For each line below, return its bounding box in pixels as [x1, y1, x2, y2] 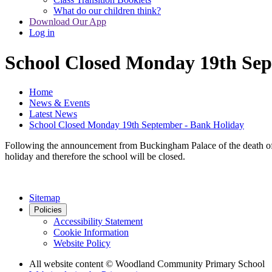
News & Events [29, 98, 90, 109]
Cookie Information [53, 227, 129, 238]
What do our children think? [53, 5, 161, 16]
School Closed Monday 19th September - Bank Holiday [29, 120, 244, 131]
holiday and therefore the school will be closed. [5, 151, 185, 162]
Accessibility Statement [53, 216, 143, 227]
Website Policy [53, 238, 110, 249]
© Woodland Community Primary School [106, 259, 265, 270]
